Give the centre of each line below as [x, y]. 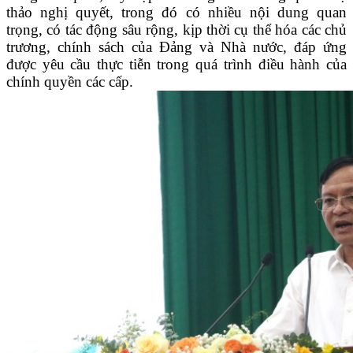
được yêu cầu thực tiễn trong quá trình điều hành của [176, 65]
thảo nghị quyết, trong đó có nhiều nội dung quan [176, 13]
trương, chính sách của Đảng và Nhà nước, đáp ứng [176, 47]
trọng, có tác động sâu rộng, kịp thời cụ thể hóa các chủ [176, 30]
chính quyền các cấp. [70, 82]
